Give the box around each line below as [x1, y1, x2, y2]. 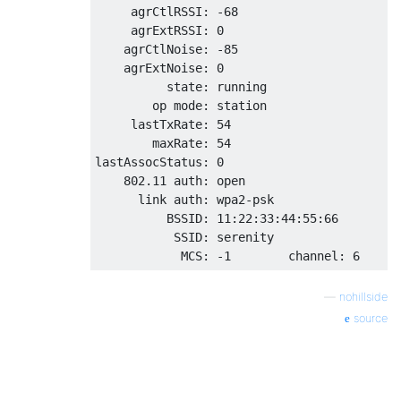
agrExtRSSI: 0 [95, 22, 224, 38]
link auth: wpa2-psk [95, 192, 274, 207]
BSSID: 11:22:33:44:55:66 [95, 210, 338, 226]
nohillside [339, 289, 388, 303]
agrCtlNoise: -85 [95, 41, 238, 56]
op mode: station [95, 98, 274, 113]
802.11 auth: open [95, 173, 245, 188]
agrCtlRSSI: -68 [95, 4, 238, 19]
